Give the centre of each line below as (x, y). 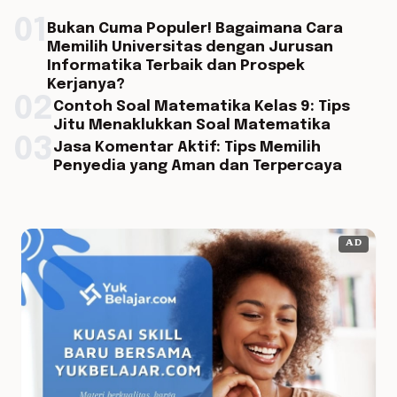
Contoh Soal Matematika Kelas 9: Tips (202, 107)
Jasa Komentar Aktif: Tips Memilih (187, 148)
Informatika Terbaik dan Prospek (176, 66)
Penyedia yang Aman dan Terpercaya (198, 166)
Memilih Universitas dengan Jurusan (190, 47)
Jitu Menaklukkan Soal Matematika (192, 125)
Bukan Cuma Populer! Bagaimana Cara (195, 29)
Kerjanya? (86, 85)
